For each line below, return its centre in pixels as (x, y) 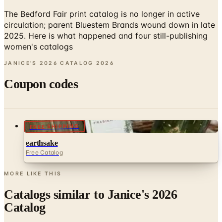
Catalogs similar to (56, 171)
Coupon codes (41, 61)
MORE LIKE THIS (33, 151)
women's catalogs (38, 24)
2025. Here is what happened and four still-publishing (106, 13)
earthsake (42, 120)
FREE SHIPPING (54, 103)
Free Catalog (44, 129)
